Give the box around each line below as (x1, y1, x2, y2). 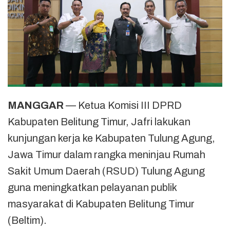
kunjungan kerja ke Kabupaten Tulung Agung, (8, 132, 215, 144)
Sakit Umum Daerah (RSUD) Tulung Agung (8, 165, 205, 177)
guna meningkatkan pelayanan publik (8, 181, 177, 193)
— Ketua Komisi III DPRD (64, 99, 182, 111)
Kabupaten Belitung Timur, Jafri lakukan (8, 116, 190, 127)
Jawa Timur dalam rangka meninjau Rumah (8, 148, 205, 160)
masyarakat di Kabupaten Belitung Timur (8, 198, 195, 209)
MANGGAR (8, 99, 64, 111)
